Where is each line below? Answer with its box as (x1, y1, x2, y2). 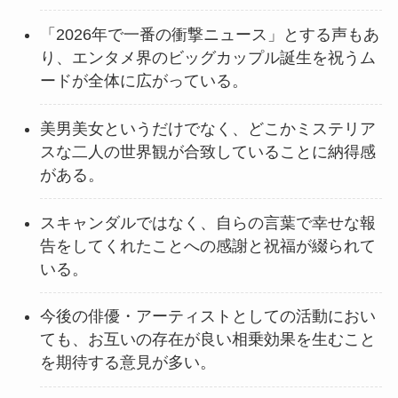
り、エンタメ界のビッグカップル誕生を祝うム (39, 48, 376, 67)
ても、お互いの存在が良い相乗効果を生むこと (39, 330, 376, 349)
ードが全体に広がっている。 (39, 71, 248, 90)
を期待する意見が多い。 (39, 354, 216, 372)
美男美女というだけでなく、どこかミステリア (39, 119, 376, 138)
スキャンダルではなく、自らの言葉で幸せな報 (39, 213, 376, 232)
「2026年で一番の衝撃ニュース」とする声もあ (39, 25, 379, 44)
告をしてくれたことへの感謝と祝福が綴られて (39, 236, 376, 255)
